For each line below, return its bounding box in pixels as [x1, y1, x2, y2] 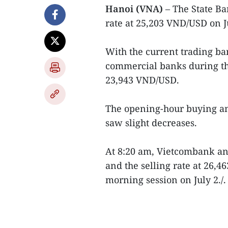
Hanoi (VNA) [105, 3, 165, 15]
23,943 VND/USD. [105, 74, 179, 86]
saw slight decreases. [105, 117, 197, 129]
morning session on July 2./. [105, 174, 226, 186]
